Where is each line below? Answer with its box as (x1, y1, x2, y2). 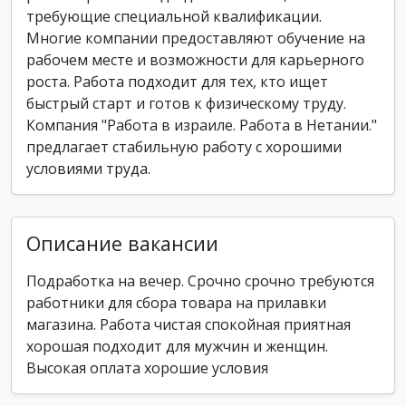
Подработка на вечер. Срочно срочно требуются (26, 271, 374, 291)
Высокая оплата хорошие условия (26, 358, 268, 378)
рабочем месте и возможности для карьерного (26, 50, 364, 70)
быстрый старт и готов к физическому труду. (26, 93, 346, 113)
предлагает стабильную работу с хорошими (26, 137, 342, 157)
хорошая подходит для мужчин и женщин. (26, 336, 328, 356)
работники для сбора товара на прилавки (26, 293, 326, 313)
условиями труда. (26, 159, 150, 179)
